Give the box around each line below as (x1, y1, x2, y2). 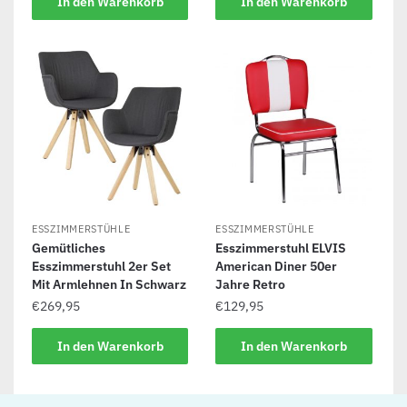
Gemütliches (32, 239, 105, 256)
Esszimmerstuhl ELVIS (215, 239, 347, 256)
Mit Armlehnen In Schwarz (32, 275, 186, 293)
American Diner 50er (215, 257, 338, 274)
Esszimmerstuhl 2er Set (32, 257, 171, 274)
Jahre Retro (215, 275, 286, 293)
